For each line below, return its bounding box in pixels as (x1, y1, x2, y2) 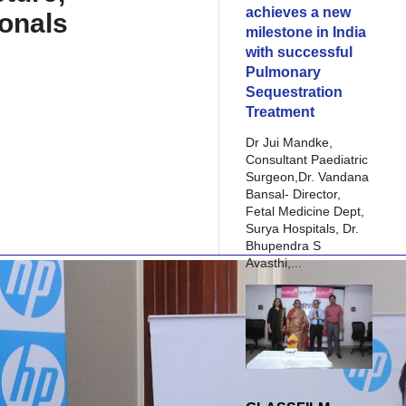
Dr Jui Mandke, (246, 135, 333, 150)
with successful (246, 43, 353, 60)
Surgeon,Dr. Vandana (246, 169, 369, 184)
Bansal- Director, (246, 187, 341, 201)
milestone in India (246, 24, 366, 40)
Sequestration (246, 83, 343, 100)
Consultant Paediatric (246, 152, 368, 167)
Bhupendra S (246, 238, 321, 253)
